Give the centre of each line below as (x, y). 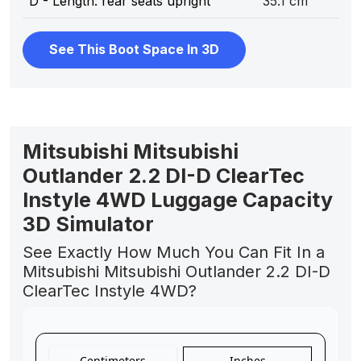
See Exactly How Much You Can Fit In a (174, 252)
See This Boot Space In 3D (134, 50)
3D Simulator (88, 224)
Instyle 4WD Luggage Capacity (178, 200)
